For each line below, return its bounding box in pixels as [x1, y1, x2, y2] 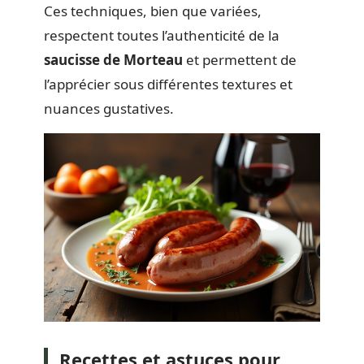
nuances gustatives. [44, 98, 174, 118]
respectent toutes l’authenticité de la [44, 25, 279, 45]
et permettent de [183, 50, 297, 69]
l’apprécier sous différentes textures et [44, 74, 292, 93]
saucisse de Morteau [44, 50, 183, 69]
